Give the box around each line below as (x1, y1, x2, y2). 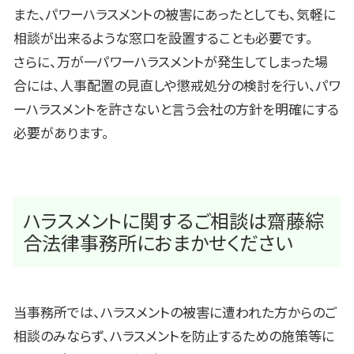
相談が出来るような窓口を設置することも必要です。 (13, 27, 313, 47)
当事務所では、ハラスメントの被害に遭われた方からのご (13, 302, 337, 322)
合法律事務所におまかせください (23, 228, 293, 257)
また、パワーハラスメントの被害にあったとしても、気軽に (13, 3, 336, 24)
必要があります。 (13, 122, 109, 142)
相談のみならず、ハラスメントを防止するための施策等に (13, 326, 334, 346)
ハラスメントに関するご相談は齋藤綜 (23, 206, 324, 235)
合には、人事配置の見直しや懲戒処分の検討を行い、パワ (13, 74, 341, 95)
